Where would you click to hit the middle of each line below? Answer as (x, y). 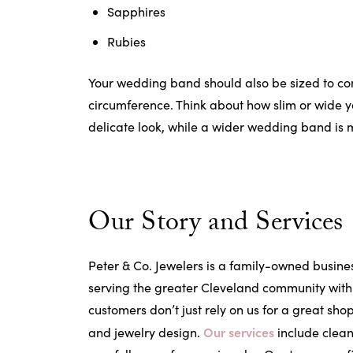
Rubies (126, 41)
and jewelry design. (146, 332)
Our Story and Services (216, 225)
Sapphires (136, 11)
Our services (239, 332)
